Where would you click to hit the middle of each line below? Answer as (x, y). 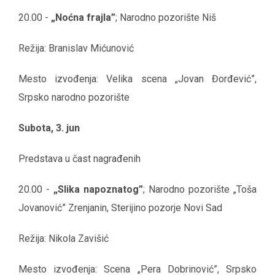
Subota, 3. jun (49, 128)
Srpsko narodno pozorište (74, 98)
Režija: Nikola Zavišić (64, 239)
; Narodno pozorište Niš (166, 18)
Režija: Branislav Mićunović (76, 48)
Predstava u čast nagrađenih (79, 159)
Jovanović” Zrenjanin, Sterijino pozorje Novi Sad (120, 208)
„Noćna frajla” (83, 18)
